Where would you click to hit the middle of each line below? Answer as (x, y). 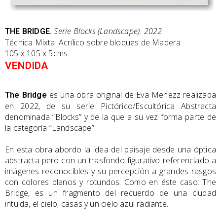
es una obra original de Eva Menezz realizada (131, 94)
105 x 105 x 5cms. (37, 53)
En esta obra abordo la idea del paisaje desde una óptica (110, 149)
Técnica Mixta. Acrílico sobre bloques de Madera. (94, 42)
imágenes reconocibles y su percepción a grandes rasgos (110, 171)
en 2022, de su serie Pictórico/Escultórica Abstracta (110, 106)
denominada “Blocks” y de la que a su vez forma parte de (110, 117)
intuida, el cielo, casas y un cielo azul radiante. (87, 203)
